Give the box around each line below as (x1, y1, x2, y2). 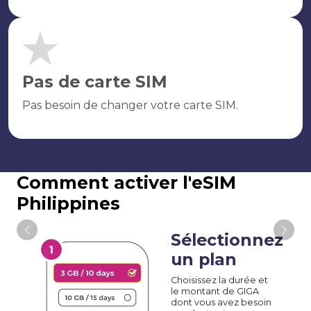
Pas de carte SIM (22, 72, 167, 92)
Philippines (17, 193, 120, 214)
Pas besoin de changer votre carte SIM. (22, 99, 238, 112)
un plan (171, 249, 237, 269)
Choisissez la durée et (171, 275, 268, 285)
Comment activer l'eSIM (17, 172, 236, 193)
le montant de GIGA (171, 286, 259, 296)
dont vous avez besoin (171, 297, 271, 308)
